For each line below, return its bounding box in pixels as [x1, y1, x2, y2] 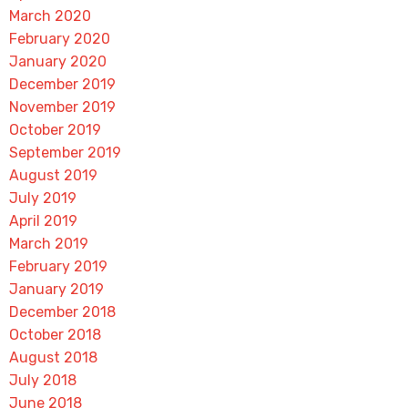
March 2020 [8, 7, 91, 25]
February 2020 [8, 30, 110, 47]
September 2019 [8, 144, 121, 161]
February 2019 [8, 258, 107, 275]
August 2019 [8, 167, 97, 184]
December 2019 [8, 76, 116, 93]
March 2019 [8, 235, 88, 252]
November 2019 [8, 98, 116, 116]
